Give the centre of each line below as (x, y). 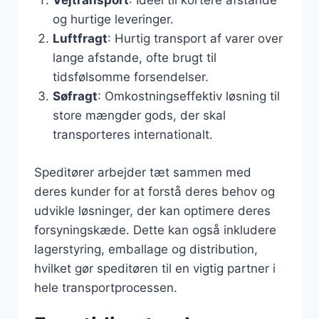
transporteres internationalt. (132, 135)
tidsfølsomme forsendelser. (130, 77)
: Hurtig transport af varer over (195, 38)
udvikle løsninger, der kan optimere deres (152, 210)
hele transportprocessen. (106, 287)
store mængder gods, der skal (139, 115)
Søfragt (75, 96)
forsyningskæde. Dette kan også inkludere (155, 230)
